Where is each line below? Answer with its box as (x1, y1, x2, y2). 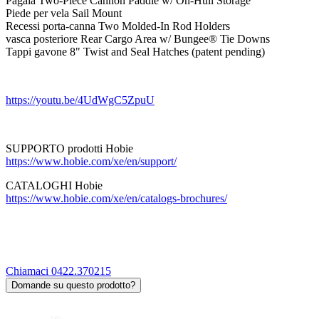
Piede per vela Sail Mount (6, 6, 122, 19)
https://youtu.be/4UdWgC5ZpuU (6, 93, 155, 106)
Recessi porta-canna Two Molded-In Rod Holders (6, 19, 230, 32)
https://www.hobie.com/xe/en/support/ (6, 155, 177, 167)
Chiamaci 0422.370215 (6, 264, 111, 277)
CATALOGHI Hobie (6, 179, 103, 192)
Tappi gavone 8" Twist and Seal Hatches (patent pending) (6, 45, 265, 58)
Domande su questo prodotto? (11, 279, 135, 291)
